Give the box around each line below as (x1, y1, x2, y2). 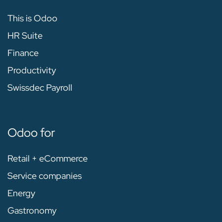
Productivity (7, 64, 56, 76)
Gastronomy (7, 204, 56, 216)
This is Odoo (7, 12, 57, 24)
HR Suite (7, 29, 43, 41)
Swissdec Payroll (7, 81, 72, 93)
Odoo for (7, 124, 55, 140)
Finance (7, 47, 39, 58)
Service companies (7, 169, 82, 181)
